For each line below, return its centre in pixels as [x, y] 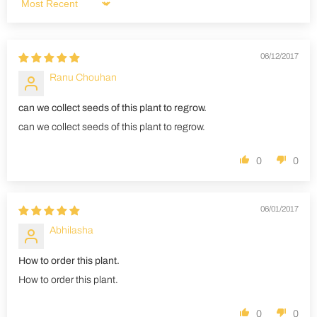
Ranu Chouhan [83, 77]
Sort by [33, 9]
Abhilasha [71, 230]
